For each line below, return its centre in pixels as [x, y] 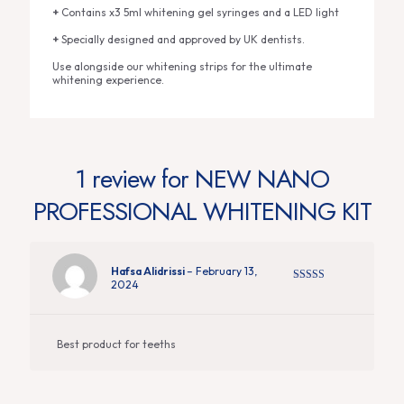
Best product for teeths [116, 344]
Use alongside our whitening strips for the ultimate [182, 66]
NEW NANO [262, 179]
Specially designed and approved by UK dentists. [182, 39]
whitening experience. [108, 80]
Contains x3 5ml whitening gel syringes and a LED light [199, 12]
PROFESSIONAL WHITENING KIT [202, 211]
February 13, [226, 271]
